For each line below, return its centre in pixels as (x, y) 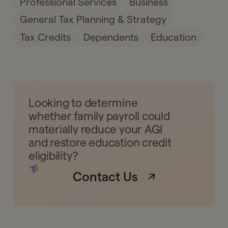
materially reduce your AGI (96, 130)
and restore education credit (100, 143)
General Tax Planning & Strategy (93, 20)
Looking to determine (83, 103)
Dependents (111, 37)
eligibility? (53, 156)
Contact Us (105, 177)
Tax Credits (45, 37)
